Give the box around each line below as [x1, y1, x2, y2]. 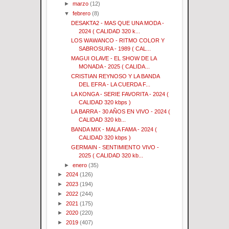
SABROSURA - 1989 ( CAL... [79, 45, 151, 52]
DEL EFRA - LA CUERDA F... [79, 81, 151, 87]
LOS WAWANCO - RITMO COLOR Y [71, 37, 165, 44]
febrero [73, 10, 91, 16]
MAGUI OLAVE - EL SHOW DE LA [71, 55, 157, 62]
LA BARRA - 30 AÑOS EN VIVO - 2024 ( [71, 108, 171, 115]
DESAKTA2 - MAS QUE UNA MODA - [71, 19, 165, 26]
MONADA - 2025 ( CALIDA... [79, 63, 150, 70]
